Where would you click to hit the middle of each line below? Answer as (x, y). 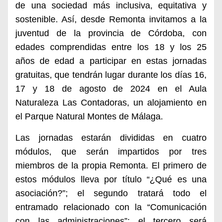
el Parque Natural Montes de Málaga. (89, 116)
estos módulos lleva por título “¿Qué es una (111, 179)
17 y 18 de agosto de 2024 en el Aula (111, 88)
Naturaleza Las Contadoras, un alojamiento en (111, 102)
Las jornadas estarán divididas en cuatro (111, 138)
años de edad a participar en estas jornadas (111, 61)
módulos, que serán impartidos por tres (111, 151)
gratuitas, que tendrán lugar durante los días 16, (111, 75)
